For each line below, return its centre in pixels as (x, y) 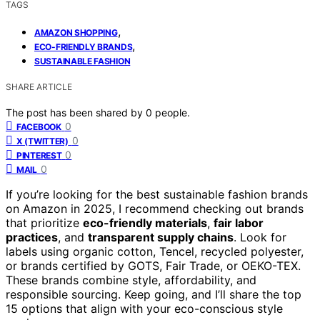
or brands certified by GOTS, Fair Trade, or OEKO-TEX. (153, 265)
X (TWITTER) (42, 141)
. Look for (260, 237)
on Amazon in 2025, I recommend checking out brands (155, 208)
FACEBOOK (39, 126)
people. (172, 112)
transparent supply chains (161, 237)
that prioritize (44, 222)
